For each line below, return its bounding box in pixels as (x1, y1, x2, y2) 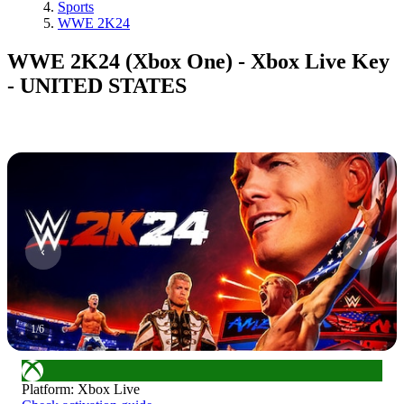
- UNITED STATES (7, 73, 187, 97)
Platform (22, 381, 70, 397)
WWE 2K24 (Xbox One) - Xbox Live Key (7, 49, 390, 73)
